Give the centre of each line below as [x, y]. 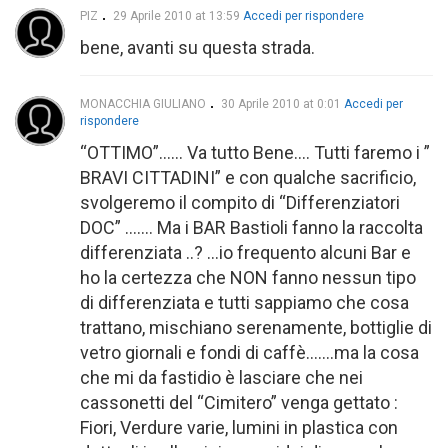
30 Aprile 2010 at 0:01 [282, 103]
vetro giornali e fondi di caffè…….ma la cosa [249, 352]
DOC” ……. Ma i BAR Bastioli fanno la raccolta [251, 227]
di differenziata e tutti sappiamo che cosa [244, 302]
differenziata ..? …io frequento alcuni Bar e [245, 252]
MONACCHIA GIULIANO [143, 103]
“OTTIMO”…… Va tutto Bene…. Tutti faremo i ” [255, 152]
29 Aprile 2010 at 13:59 [178, 15]
